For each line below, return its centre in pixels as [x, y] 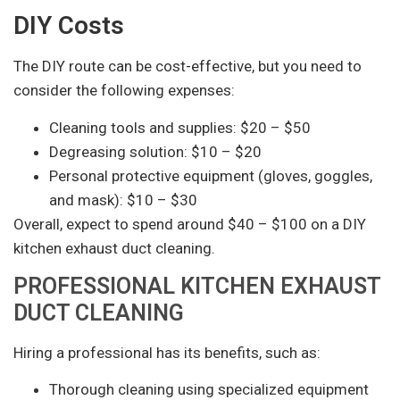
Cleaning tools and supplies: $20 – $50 [180, 127]
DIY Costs [69, 26]
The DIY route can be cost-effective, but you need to [187, 67]
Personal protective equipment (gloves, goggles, [211, 175]
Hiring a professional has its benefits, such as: [167, 352]
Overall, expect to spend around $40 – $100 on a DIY [190, 224]
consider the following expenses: [124, 91]
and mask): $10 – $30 [123, 200]
